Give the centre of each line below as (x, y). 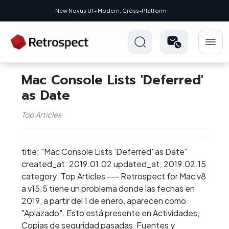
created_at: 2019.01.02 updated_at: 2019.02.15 (114, 164)
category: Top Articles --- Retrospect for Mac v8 (114, 176)
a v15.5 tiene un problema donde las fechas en (108, 189)
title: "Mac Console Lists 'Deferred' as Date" (105, 152)
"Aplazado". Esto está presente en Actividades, (110, 213)
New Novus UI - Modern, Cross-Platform (111, 10)
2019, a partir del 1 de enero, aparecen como (104, 201)
